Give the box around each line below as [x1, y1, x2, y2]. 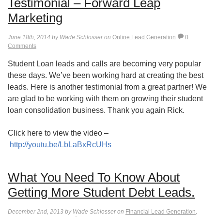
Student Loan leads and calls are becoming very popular [8, 60, 201, 68]
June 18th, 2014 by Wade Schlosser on [8, 33, 112, 41]
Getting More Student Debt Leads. [8, 185, 195, 200]
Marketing [8, 10, 62, 25]
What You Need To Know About [8, 170, 180, 185]
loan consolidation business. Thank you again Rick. [8, 106, 185, 115]
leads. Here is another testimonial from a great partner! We [8, 83, 207, 92]
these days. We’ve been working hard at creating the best [8, 71, 203, 80]
